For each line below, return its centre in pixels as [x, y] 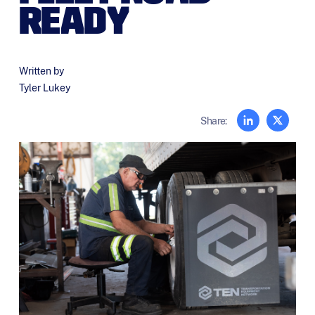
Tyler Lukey [44, 88]
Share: [214, 120]
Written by [41, 71]
